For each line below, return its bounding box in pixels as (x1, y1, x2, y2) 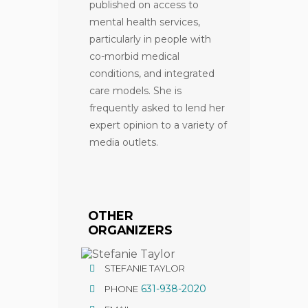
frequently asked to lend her (89, 101, 225, 114)
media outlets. (89, 135, 158, 148)
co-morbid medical (89, 49, 179, 63)
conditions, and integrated (89, 67, 214, 80)
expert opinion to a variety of (89, 118, 227, 131)
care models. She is (89, 84, 181, 97)
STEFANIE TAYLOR (104, 262, 185, 274)
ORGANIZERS (88, 222, 173, 237)
